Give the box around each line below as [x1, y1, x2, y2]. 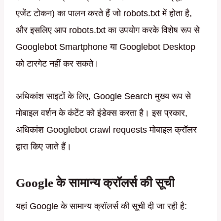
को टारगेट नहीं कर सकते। [16, 59, 99, 69]
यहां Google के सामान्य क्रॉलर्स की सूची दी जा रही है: [16, 201, 187, 212]
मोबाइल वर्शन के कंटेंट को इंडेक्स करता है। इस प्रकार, [16, 108, 187, 118]
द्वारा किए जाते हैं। [16, 142, 72, 152]
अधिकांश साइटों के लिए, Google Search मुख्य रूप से [16, 91, 191, 102]
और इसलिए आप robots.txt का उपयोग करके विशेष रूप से [16, 25, 200, 36]
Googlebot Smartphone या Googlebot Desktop [16, 42, 195, 52]
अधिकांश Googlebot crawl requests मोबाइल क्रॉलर [16, 125, 197, 135]
